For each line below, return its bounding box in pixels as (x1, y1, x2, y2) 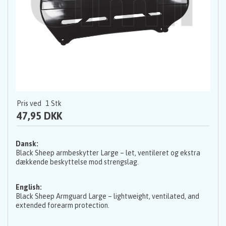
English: (16, 183, 42, 191)
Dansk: (16, 139, 38, 148)
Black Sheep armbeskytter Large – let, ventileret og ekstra (16, 148, 200, 157)
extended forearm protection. (16, 201, 109, 209)
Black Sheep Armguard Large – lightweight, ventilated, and (16, 192, 199, 200)
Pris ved (17, 99, 41, 107)
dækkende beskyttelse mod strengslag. (16, 157, 139, 166)
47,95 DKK (17, 109, 62, 122)
